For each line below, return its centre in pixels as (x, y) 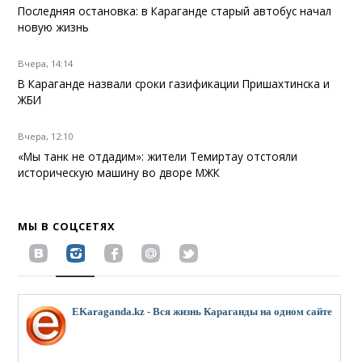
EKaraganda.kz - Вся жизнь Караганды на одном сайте (202, 311)
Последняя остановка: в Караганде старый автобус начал (175, 11)
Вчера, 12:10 (46, 136)
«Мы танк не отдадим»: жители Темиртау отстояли (158, 156)
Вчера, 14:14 (46, 63)
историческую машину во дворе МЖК (119, 172)
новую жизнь (54, 27)
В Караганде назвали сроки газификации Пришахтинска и (174, 83)
